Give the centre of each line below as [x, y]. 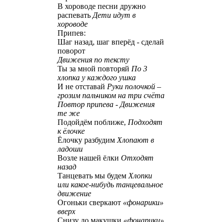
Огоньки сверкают [90, 203]
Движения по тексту [93, 60]
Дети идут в [114, 15]
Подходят [145, 122]
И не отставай [82, 87]
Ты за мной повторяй [94, 69]
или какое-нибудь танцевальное [110, 185]
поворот [71, 51]
